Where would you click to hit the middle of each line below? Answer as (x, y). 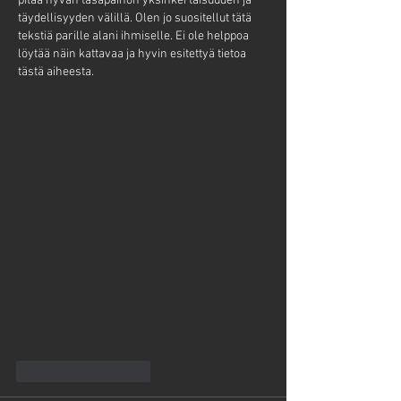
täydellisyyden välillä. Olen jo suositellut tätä (136, 19)
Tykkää (59, 372)
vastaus (132, 372)
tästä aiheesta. (56, 73)
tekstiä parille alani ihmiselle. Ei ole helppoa (135, 37)
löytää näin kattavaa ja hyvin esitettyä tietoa (133, 55)
